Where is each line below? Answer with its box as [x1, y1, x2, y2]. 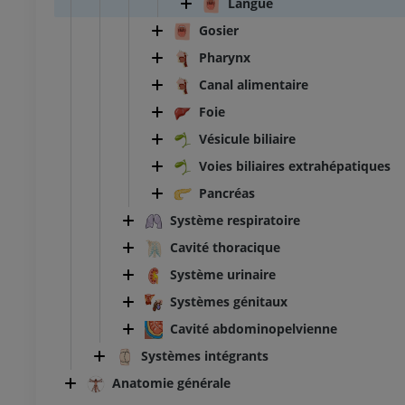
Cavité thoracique [170, 239, 280, 257]
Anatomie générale [112, 374, 231, 392]
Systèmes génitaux [170, 293, 287, 311]
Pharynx [199, 49, 250, 67]
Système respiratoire [170, 212, 300, 230]
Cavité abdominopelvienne [170, 320, 337, 338]
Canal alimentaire [199, 76, 308, 94]
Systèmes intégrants [141, 347, 268, 365]
